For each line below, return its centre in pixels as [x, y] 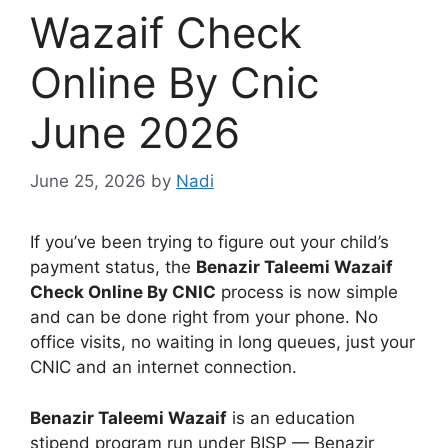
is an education [291, 417]
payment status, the [113, 267]
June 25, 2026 [88, 181]
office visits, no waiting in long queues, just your [222, 342]
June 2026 [135, 132]
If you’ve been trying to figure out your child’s [209, 242]
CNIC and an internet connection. [163, 367]
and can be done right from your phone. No [204, 317]
